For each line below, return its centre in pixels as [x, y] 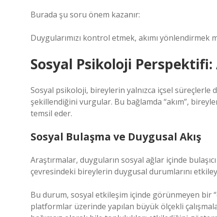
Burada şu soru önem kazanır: [85, 15]
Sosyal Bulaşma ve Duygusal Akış [116, 137]
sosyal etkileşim [99, 195]
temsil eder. [51, 113]
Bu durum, [51, 195]
